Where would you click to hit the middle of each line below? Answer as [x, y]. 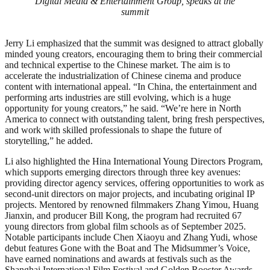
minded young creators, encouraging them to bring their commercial [133, 54]
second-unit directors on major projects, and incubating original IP [130, 193]
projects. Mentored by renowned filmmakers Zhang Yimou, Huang [132, 204]
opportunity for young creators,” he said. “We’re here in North [123, 108]
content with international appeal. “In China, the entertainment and [131, 86]
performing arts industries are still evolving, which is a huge [118, 97]
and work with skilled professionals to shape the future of [113, 130]
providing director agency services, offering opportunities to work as [134, 183]
